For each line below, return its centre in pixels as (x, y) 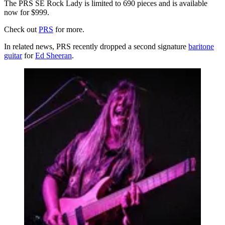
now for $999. (27, 12)
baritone (201, 46)
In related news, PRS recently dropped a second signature (96, 46)
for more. (69, 29)
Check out (21, 29)
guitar (13, 55)
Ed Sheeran (53, 55)
